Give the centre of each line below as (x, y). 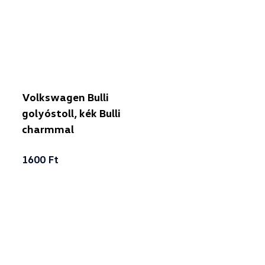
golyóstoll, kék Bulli (71, 113)
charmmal (48, 129)
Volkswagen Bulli (65, 97)
